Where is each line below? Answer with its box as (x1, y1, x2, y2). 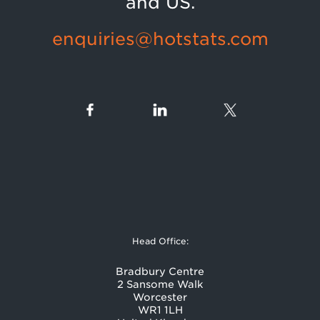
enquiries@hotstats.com (51, 29, 269, 49)
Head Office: (131, 236, 189, 246)
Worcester (133, 291, 187, 303)
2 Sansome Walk (117, 279, 203, 290)
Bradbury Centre (116, 266, 204, 277)
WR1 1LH (137, 304, 183, 316)
